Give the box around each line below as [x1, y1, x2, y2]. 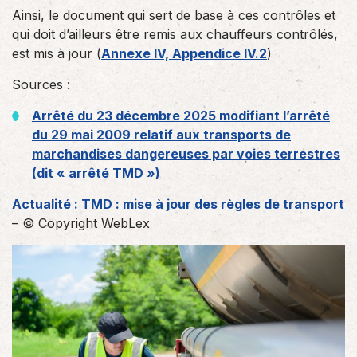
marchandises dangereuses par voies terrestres [32, 146, 340, 162]
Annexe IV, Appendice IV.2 [101, 45, 267, 61]
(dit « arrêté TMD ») [32, 165, 160, 181]
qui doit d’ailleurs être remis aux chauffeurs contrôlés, [12, 26, 338, 42]
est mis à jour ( [12, 45, 101, 61]
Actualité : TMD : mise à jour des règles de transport [12, 196, 344, 212]
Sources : [12, 76, 70, 92]
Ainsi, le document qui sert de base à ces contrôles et [12, 7, 335, 23]
